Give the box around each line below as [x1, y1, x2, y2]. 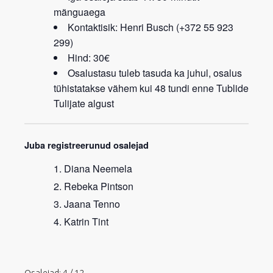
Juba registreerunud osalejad [24, 138, 149, 151]
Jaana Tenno [64, 196, 120, 211]
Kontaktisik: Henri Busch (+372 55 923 [68, 19, 233, 34]
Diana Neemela [64, 161, 132, 175]
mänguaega [54, 4, 105, 19]
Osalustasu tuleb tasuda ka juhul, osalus [68, 65, 242, 80]
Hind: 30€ [68, 50, 110, 65]
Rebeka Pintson [64, 179, 133, 193]
